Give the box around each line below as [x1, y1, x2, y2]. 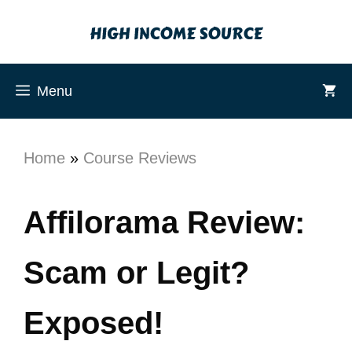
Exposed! [24, 306, 163, 340]
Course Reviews [83, 149, 196, 167]
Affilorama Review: [24, 205, 305, 240]
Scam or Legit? [24, 255, 249, 290]
